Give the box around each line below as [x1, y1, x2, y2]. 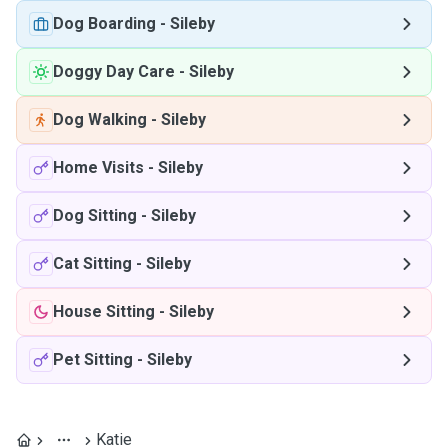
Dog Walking [53, 110, 147, 129]
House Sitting [53, 302, 155, 321]
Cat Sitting [53, 254, 132, 273]
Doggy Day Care [53, 62, 175, 81]
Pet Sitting [53, 350, 133, 369]
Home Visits [53, 158, 144, 177]
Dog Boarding [53, 14, 156, 33]
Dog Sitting [53, 206, 137, 225]
